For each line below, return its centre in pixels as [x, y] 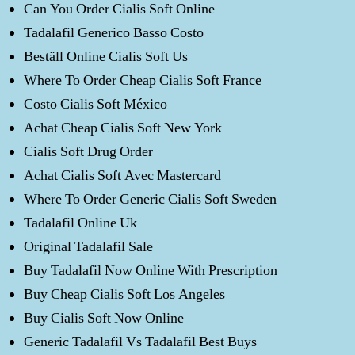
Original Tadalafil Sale [88, 247]
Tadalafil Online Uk [80, 223]
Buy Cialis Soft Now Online [104, 318]
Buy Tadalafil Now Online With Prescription [151, 271]
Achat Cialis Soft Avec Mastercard [122, 176]
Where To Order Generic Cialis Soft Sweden [150, 199]
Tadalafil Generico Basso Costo [114, 33]
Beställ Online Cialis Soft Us [106, 57]
